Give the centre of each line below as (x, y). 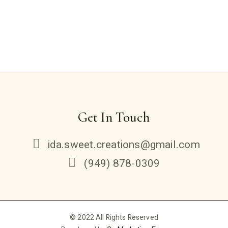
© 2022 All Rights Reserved (114, 217)
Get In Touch (114, 117)
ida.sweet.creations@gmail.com (124, 145)
